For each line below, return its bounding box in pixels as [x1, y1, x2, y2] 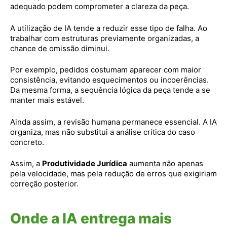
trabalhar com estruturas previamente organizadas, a [10, 33, 199, 43]
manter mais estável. [10, 95, 84, 105]
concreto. [10, 137, 44, 147]
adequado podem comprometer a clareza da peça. [10, 2, 189, 11]
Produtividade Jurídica [42, 159, 127, 168]
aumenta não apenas [127, 159, 203, 168]
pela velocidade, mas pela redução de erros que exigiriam [10, 169, 217, 178]
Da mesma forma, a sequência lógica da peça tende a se [10, 85, 210, 95]
